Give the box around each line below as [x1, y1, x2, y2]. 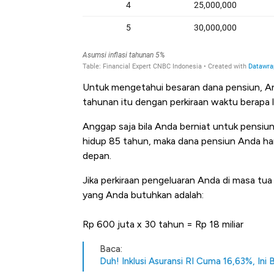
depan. [83, 150, 111, 162]
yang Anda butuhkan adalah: [83, 189, 204, 201]
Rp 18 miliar [195, 218, 243, 231]
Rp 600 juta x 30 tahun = [83, 218, 195, 231]
